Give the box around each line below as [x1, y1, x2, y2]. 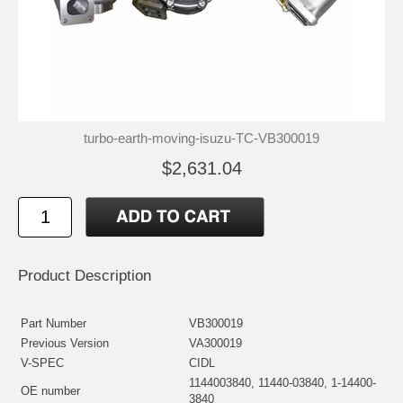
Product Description [18, 266, 151, 284]
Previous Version [21, 336, 109, 350]
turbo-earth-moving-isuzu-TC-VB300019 [84, 130, 319, 146]
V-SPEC [21, 355, 64, 370]
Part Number [21, 316, 86, 330]
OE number [21, 383, 80, 398]
